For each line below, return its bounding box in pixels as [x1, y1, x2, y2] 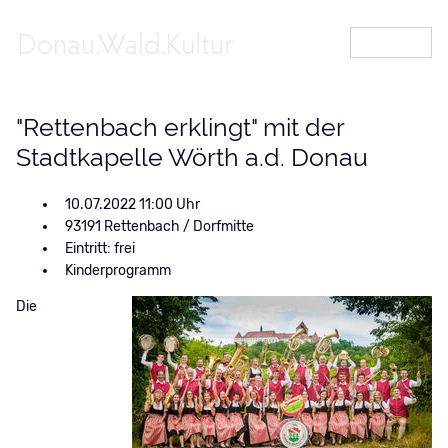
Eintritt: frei [64, 240, 135, 257]
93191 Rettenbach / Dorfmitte [64, 218, 254, 235]
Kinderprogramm [64, 262, 171, 279]
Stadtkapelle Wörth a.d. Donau [15, 143, 368, 172]
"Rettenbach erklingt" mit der [15, 113, 344, 142]
